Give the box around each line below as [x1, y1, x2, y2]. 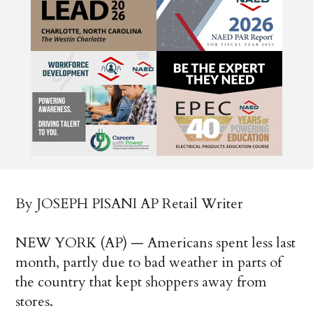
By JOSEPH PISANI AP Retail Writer [15, 194, 244, 214]
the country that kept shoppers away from [15, 272, 268, 292]
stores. [15, 292, 54, 312]
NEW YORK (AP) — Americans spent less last [15, 233, 296, 253]
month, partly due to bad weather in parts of [15, 253, 282, 272]
